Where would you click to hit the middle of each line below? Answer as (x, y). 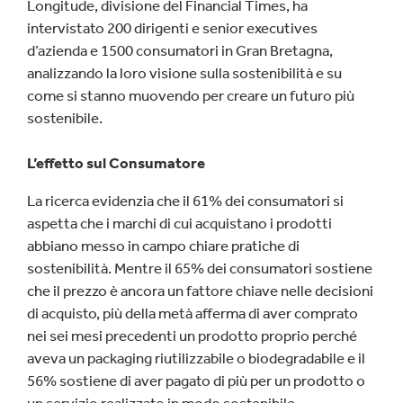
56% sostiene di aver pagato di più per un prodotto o (196, 381)
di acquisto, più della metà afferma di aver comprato (193, 313)
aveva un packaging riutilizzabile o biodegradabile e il (196, 358)
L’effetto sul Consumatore (116, 163)
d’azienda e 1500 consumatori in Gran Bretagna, (180, 50)
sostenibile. (65, 118)
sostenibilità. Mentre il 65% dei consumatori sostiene (200, 268)
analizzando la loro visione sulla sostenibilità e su (184, 73)
